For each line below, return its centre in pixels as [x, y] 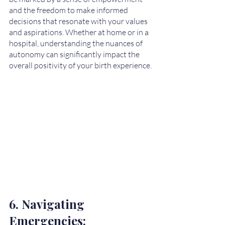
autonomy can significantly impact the [75, 54]
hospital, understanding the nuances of [77, 43]
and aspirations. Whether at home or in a [80, 32]
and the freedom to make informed [69, 10]
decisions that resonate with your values [79, 21]
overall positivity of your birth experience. [80, 66]
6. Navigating [48, 204]
